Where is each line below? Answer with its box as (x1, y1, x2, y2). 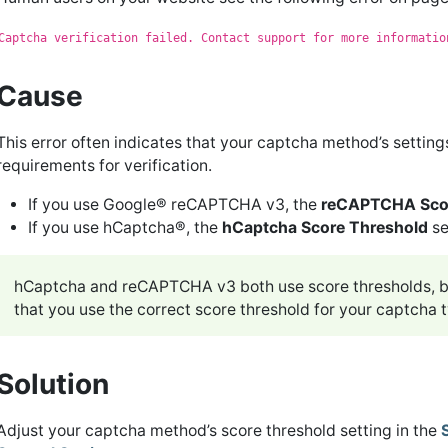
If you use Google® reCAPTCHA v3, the (28, 194, 321, 214)
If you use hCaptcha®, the (28, 217, 222, 237)
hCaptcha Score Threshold (222, 217, 428, 237)
